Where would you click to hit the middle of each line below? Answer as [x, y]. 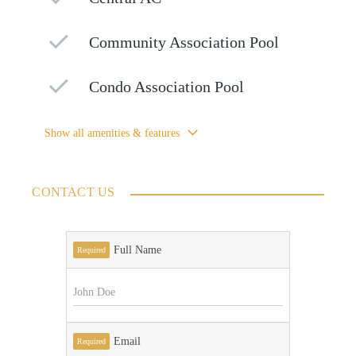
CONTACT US [74, 192]
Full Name [137, 250]
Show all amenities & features [112, 133]
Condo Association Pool [167, 87]
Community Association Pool [184, 43]
